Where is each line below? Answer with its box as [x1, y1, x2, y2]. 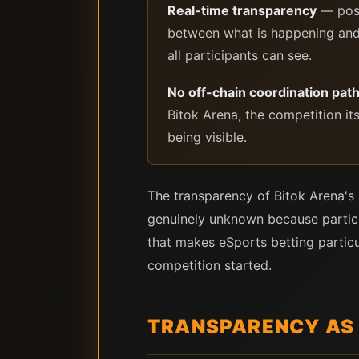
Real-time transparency [167, 2, 317, 18]
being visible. [167, 129, 247, 145]
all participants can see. [167, 47, 312, 63]
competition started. [147, 257, 272, 273]
